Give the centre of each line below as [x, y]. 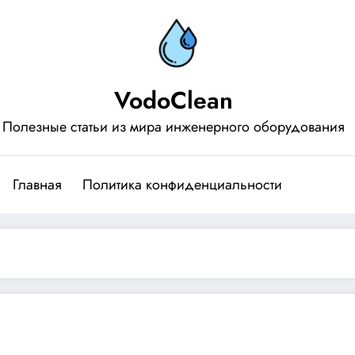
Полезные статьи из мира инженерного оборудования [174, 127]
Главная [37, 185]
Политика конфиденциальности [182, 185]
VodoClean [174, 100]
